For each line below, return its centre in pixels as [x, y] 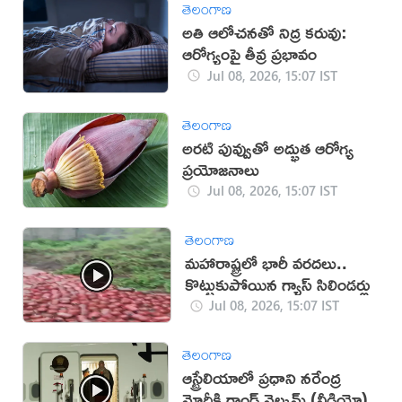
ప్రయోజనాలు [221, 169]
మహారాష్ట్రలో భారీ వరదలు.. [266, 262]
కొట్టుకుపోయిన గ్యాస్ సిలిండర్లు [277, 284]
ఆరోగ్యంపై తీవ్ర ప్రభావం [250, 54]
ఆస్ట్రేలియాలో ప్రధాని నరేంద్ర [262, 378]
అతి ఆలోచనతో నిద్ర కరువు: [265, 32]
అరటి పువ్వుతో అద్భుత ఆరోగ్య [268, 147]
